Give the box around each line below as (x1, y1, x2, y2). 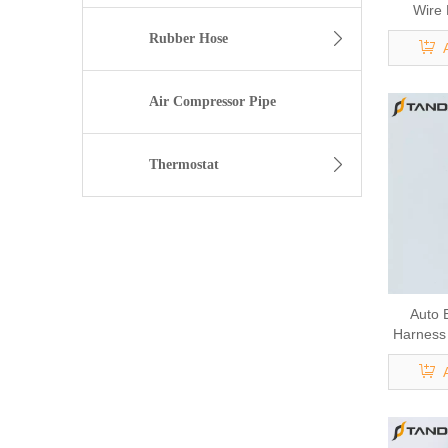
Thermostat (148, 157, 219, 173)
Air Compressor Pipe (149, 94, 277, 110)
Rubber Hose (148, 31, 228, 47)
